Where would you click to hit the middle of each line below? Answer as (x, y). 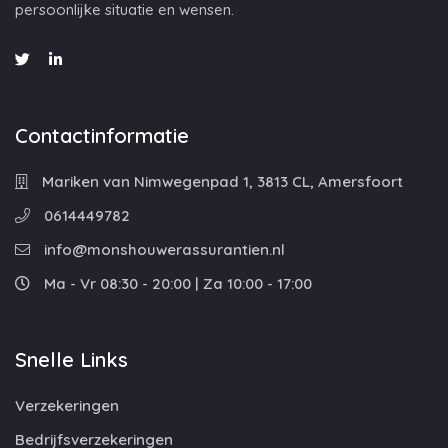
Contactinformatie (102, 135)
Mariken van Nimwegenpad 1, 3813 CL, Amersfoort (220, 181)
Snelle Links (71, 359)
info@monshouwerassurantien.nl (162, 249)
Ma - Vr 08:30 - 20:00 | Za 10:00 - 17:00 (176, 283)
